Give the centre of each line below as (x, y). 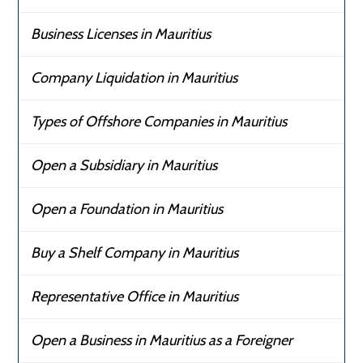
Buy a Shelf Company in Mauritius (135, 253)
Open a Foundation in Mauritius (127, 209)
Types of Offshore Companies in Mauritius (159, 122)
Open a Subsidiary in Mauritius (124, 166)
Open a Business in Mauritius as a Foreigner (162, 341)
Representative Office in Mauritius (135, 297)
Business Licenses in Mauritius (121, 34)
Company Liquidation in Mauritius (135, 78)
